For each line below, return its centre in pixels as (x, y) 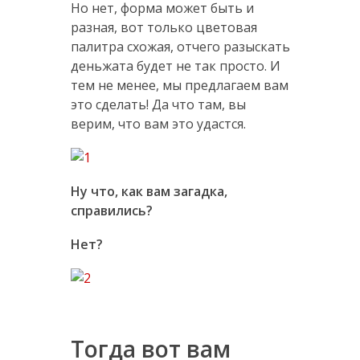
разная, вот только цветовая (164, 28)
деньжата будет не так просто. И (175, 66)
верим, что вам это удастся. (158, 124)
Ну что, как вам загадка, (149, 192)
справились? (111, 211)
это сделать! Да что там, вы (158, 105)
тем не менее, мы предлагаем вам (179, 86)
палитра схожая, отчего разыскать (180, 47)
